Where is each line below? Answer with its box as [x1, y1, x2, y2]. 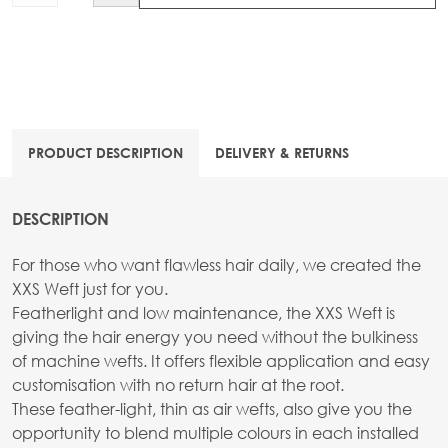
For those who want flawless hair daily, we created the [12, 253, 421, 275]
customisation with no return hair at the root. [12, 373, 344, 395]
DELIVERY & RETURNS [215, 143, 349, 161]
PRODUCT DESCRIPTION [28, 143, 183, 161]
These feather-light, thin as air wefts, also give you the [12, 397, 412, 419]
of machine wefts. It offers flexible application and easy [12, 349, 430, 371]
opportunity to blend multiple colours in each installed [12, 421, 419, 443]
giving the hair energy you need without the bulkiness [12, 325, 418, 347]
